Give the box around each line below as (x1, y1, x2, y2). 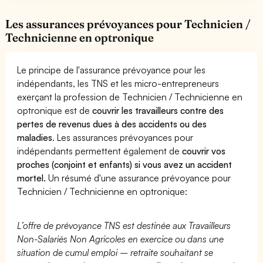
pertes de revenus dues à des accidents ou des (17, 117, 207, 130)
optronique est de (17, 104, 93, 116)
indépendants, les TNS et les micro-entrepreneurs (17, 77, 220, 89)
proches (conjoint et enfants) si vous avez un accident (17, 158, 232, 170)
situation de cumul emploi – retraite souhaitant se (17, 246, 214, 258)
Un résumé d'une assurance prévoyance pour (46, 171, 231, 184)
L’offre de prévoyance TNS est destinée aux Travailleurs (17, 219, 231, 231)
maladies (17, 131, 52, 143)
